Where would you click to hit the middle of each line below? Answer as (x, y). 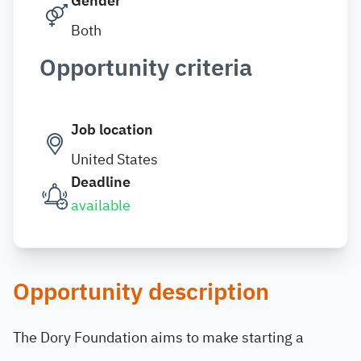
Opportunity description (141, 292)
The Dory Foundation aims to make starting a (158, 337)
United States (114, 159)
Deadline (101, 182)
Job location (112, 129)
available (101, 205)
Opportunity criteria (146, 68)
